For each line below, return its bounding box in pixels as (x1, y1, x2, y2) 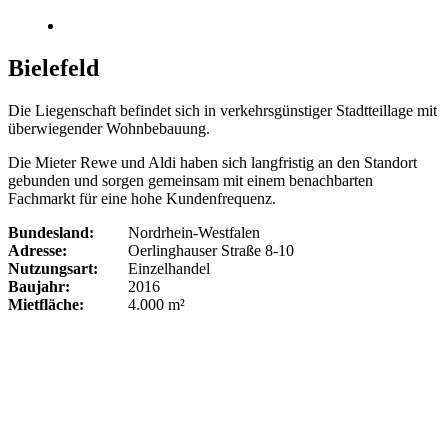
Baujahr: (8, 277, 70, 295)
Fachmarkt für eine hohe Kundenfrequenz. (8, 189, 276, 207)
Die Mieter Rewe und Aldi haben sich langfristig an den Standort (8, 153, 417, 171)
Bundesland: (8, 223, 94, 241)
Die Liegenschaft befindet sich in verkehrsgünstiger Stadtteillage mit (8, 101, 437, 119)
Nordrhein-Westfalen (128, 223, 260, 241)
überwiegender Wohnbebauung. (8, 119, 210, 137)
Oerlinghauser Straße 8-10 (128, 241, 294, 259)
